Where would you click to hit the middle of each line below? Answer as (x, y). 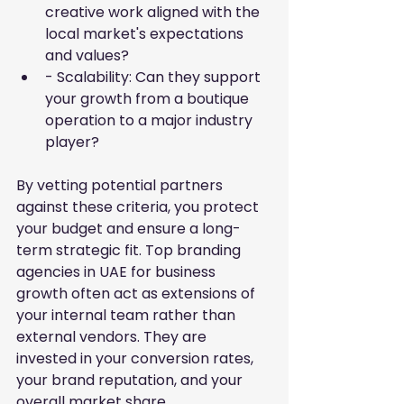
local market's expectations (146, 34)
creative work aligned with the (154, 13)
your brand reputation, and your (131, 381)
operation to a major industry (151, 121)
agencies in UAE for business (118, 272)
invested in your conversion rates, (137, 359)
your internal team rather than (128, 316)
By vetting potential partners (121, 186)
